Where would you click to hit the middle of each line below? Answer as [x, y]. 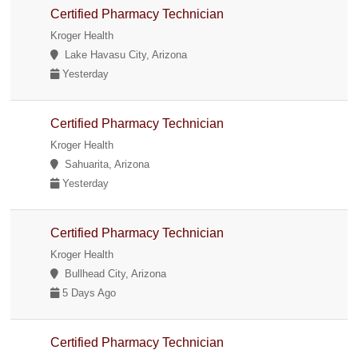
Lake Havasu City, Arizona [123, 54]
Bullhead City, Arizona [113, 273]
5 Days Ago [88, 292]
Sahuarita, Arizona [104, 164]
